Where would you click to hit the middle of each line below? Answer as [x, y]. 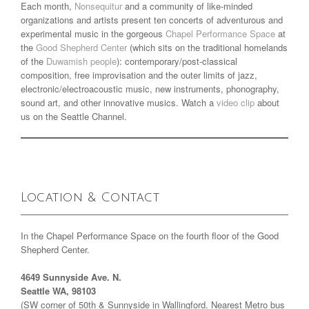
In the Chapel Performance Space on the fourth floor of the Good [150, 235]
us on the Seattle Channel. [74, 116]
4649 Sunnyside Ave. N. [71, 277]
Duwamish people [81, 61]
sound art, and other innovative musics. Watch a [119, 102]
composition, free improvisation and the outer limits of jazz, [139, 74]
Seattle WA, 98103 [58, 290]
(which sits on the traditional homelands [207, 47]
